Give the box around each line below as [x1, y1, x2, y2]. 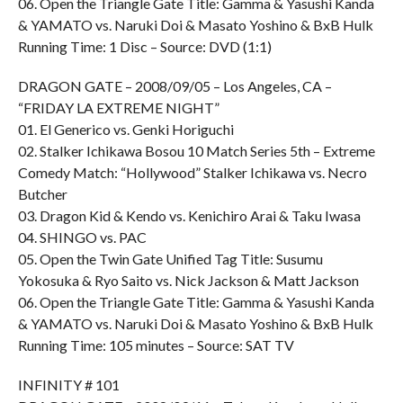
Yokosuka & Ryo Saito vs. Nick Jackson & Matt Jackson [17, 272, 359, 289]
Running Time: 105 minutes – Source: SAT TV [17, 336, 294, 354]
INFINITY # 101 [17, 376, 120, 393]
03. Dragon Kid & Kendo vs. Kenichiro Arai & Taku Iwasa [17, 207, 361, 224]
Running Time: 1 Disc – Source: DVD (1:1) [17, 38, 272, 55]
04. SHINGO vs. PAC [17, 228, 147, 246]
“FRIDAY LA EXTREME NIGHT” [17, 99, 219, 116]
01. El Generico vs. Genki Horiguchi [17, 121, 234, 138]
